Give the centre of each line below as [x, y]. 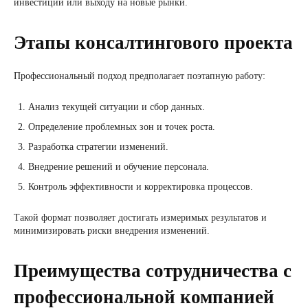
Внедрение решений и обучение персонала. [119, 167]
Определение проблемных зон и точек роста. [122, 127]
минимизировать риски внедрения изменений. [112, 231]
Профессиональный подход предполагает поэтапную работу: [140, 76]
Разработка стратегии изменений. [98, 147]
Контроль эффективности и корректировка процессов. [141, 187]
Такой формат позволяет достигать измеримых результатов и [140, 218]
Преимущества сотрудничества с [153, 271]
